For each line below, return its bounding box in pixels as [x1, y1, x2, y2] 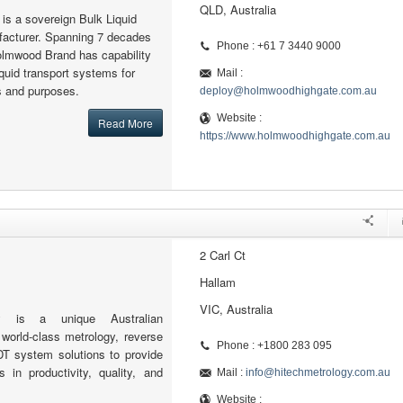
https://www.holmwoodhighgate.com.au [199, 130, 390, 142]
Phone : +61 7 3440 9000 [216, 40, 341, 52]
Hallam [199, 273, 236, 291]
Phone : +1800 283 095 [216, 339, 332, 352]
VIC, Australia [199, 300, 273, 318]
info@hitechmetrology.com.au [245, 366, 390, 379]
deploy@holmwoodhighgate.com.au [199, 85, 377, 97]
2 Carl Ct [199, 246, 246, 264]
